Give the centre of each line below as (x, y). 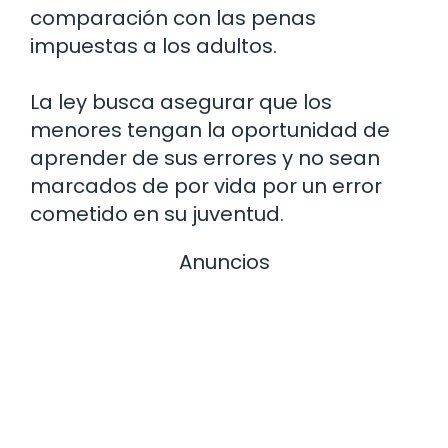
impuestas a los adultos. (153, 46)
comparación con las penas (173, 18)
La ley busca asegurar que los (181, 102)
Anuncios (224, 262)
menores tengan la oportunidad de (210, 130)
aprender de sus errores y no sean (205, 158)
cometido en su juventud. (157, 214)
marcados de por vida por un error (206, 186)
